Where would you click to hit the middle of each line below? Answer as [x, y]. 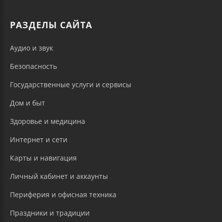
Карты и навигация [43, 158]
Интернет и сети [39, 140]
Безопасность [33, 66]
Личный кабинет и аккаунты [59, 176]
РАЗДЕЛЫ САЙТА [51, 25]
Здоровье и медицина [48, 121]
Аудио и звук [31, 48]
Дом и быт [28, 103]
